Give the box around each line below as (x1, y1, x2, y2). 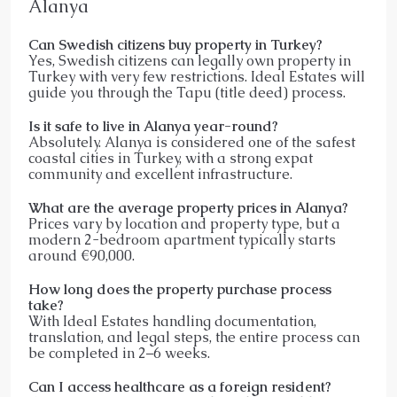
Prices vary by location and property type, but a (28, 214, 340, 234)
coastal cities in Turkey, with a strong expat (28, 149, 313, 168)
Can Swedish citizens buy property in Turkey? (28, 35, 323, 55)
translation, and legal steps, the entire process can (28, 328, 360, 347)
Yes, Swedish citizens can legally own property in (28, 51, 351, 71)
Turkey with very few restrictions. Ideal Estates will (28, 67, 365, 87)
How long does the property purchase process (28, 280, 331, 300)
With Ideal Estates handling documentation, (28, 312, 316, 331)
